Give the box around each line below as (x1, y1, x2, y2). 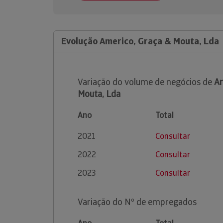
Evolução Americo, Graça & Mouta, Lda (61, 35, 219, 47)
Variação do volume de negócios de (78, 76, 214, 88)
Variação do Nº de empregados (78, 196, 197, 208)
